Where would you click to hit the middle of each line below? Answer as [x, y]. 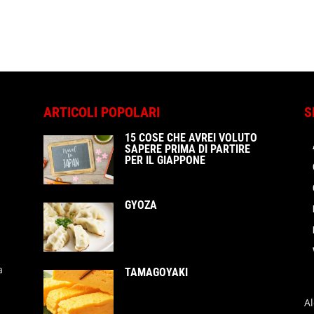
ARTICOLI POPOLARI [102, 112]
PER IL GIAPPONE [165, 160]
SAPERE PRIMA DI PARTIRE [187, 149]
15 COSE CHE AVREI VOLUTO [191, 138]
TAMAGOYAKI [156, 272]
